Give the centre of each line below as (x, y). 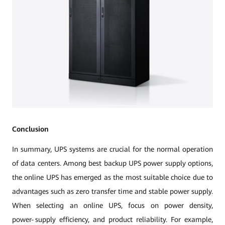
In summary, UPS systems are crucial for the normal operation (113, 149)
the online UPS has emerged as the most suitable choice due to (113, 177)
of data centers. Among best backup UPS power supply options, (113, 163)
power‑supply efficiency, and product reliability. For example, (113, 219)
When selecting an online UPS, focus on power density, (113, 205)
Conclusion (30, 129)
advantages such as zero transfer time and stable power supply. (113, 191)
